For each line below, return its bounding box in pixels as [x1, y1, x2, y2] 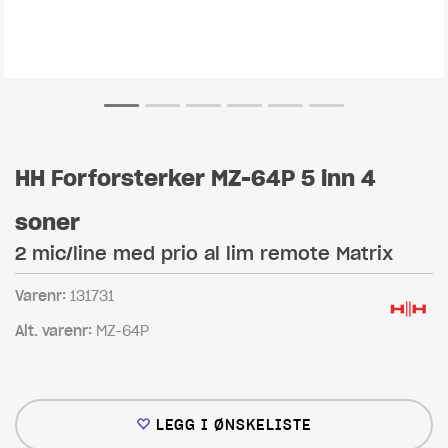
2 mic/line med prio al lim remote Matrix [15, 242, 393, 265]
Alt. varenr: [15, 322, 96, 340]
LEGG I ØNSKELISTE [156, 416, 312, 434]
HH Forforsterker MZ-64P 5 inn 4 [15, 164, 376, 192]
